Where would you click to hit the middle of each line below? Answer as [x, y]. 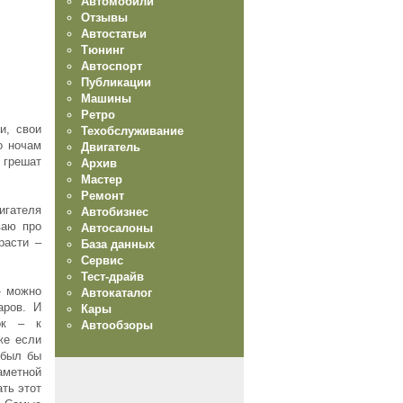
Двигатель [111, 147]
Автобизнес [115, 211]
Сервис [102, 260]
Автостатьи [114, 33]
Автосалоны [117, 228]
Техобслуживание [132, 130]
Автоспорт [112, 66]
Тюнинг [103, 49]
